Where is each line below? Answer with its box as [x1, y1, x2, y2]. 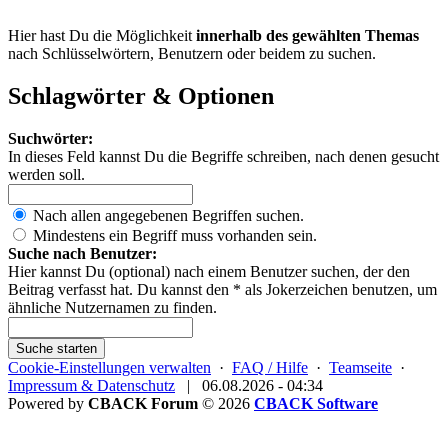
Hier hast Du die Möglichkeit [8, 26, 196, 44]
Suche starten [16, 340, 97, 356]
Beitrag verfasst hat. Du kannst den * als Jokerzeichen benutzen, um [8, 280, 437, 298]
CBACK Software [254, 394, 378, 412]
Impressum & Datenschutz [8, 376, 175, 394]
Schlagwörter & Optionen [8, 82, 274, 109]
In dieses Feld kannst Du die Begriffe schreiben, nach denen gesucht [8, 147, 439, 165]
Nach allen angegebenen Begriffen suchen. [29, 206, 304, 224]
